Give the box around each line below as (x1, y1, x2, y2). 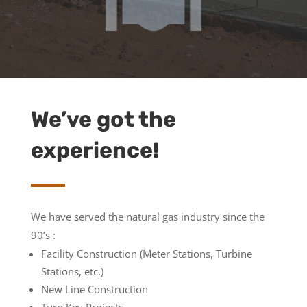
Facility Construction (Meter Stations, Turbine (40, 246, 252, 260)
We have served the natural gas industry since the (30, 209, 265, 223)
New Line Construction (40, 282, 148, 296)
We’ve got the (30, 106, 176, 132)
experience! (30, 136, 159, 163)
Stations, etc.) (40, 264, 103, 278)
